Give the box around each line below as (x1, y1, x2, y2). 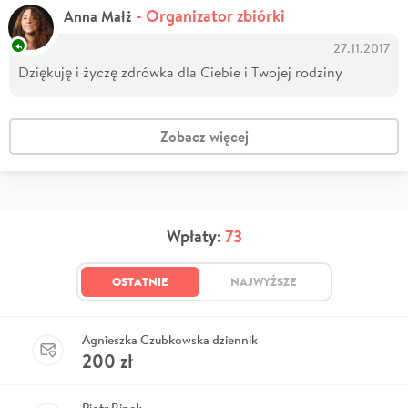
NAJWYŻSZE (229, 272, 297, 290)
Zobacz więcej (159, 126, 249, 147)
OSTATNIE (111, 272, 168, 290)
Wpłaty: (166, 224, 225, 248)
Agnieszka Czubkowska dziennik (82, 331, 258, 348)
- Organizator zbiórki (136, 4, 285, 27)
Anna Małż (64, 5, 136, 26)
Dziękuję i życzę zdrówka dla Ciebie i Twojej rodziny (18, 61, 342, 81)
